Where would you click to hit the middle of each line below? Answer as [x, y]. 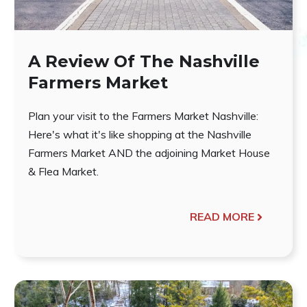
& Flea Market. [63, 172]
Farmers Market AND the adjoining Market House [149, 153]
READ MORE [222, 217]
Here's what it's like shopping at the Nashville [139, 135]
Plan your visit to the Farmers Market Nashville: [143, 116]
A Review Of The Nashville [144, 62]
